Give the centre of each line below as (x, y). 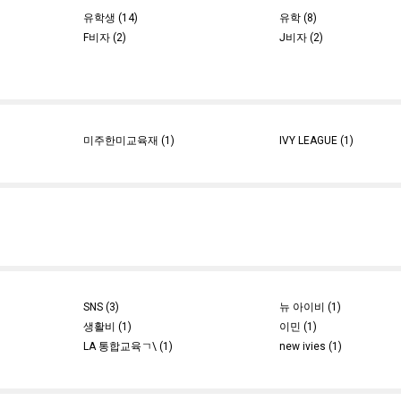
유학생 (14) (110, 18)
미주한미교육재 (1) (128, 141)
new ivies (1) (311, 346)
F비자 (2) (104, 38)
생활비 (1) (107, 327)
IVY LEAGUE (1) (317, 141)
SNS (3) (101, 307)
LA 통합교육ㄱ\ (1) (128, 346)
